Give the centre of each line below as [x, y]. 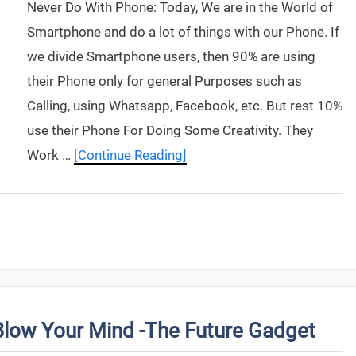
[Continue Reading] [130, 155]
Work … [50, 155]
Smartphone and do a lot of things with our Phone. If [183, 32]
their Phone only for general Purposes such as [164, 81]
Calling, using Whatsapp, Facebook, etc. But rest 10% [185, 106]
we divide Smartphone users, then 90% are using [171, 56]
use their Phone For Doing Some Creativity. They [170, 130]
